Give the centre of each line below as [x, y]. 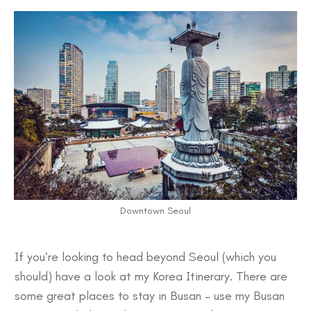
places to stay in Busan [140, 296]
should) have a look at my [84, 276]
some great [47, 296]
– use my [227, 296]
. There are [259, 276]
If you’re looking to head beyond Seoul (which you [145, 257]
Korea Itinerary [191, 276]
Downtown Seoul [155, 211]
